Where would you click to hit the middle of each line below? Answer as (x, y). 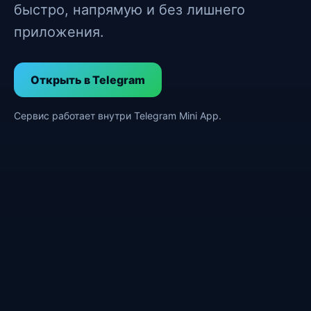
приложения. (59, 32)
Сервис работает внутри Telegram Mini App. (118, 116)
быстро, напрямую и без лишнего (129, 10)
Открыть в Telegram (88, 80)
